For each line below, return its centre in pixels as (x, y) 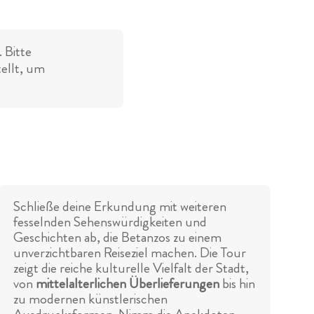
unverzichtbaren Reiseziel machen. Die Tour (130, 253)
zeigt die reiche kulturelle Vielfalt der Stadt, (131, 268)
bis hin (238, 284)
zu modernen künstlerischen (91, 299)
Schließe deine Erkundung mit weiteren (120, 207)
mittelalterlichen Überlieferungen (128, 284)
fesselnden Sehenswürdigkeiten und (110, 222)
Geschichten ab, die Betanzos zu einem (118, 238)
